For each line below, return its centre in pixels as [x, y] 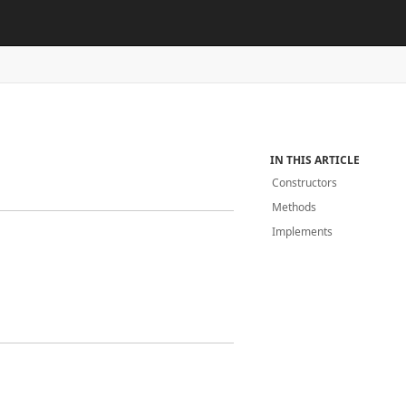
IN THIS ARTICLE [315, 160]
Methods [295, 207]
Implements [303, 232]
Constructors [305, 183]
